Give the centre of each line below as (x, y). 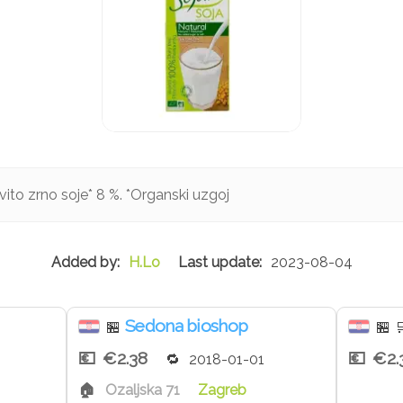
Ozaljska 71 (143, 390)
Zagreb (222, 390)
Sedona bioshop (187, 326)
